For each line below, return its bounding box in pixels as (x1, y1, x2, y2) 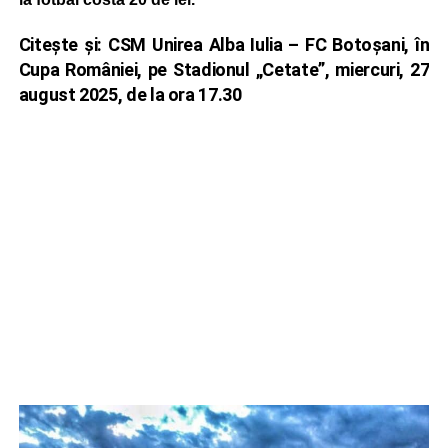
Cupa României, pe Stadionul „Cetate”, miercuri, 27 (18, 59, 430, 80)
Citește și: (18, 34, 109, 55)
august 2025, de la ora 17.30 (18, 84, 242, 105)
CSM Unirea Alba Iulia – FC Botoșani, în (108, 34, 430, 55)
